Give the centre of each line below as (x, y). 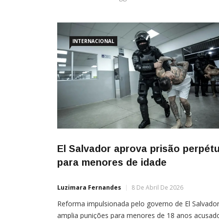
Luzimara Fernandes (89, 188)
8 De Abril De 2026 (157, 188)
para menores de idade (112, 163)
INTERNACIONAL (93, 41)
